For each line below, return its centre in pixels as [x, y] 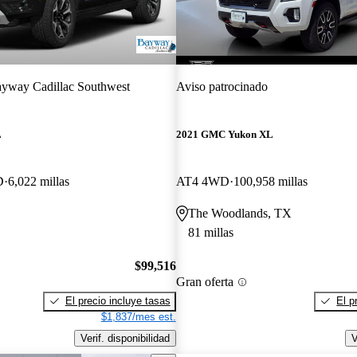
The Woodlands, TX [239, 214]
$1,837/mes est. [138, 316]
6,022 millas [39, 182]
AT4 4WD [202, 182]
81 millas [210, 233]
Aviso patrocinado [222, 86]
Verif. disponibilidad [125, 338]
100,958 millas [270, 182]
